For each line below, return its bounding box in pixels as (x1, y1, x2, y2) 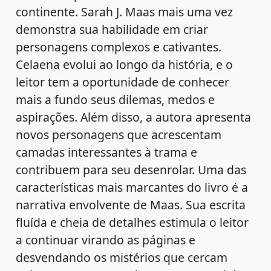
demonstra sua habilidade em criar (16, 21, 209, 38)
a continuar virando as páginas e (16, 231, 196, 248)
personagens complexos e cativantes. (16, 38, 222, 55)
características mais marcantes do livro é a (16, 178, 249, 195)
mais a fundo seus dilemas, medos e (16, 91, 215, 108)
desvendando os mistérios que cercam (16, 249, 228, 266)
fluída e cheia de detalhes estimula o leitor (16, 214, 249, 230)
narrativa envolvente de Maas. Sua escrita (16, 196, 246, 213)
